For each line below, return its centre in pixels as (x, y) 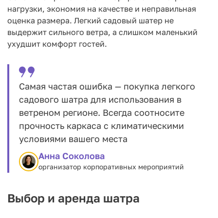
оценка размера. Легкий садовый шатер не (91, 20)
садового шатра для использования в (100, 99)
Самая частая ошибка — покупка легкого (107, 86)
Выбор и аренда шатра (73, 198)
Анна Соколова (72, 155)
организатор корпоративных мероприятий (111, 166)
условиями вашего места (73, 138)
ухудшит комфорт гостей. (57, 44)
